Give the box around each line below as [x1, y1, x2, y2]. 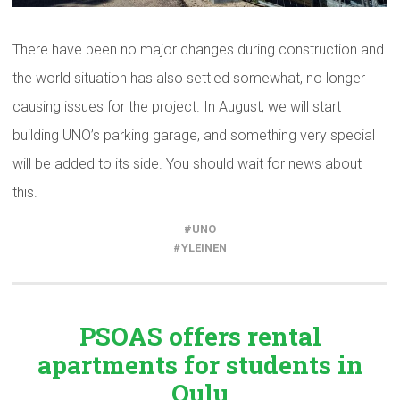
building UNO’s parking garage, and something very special [12, 126, 375, 144]
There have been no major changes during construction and [12, 40, 384, 58]
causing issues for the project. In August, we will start [12, 97, 341, 115]
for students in [177, 347, 363, 381]
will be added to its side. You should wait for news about [12, 154, 362, 172]
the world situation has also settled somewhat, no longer [12, 69, 365, 87]
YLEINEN [181, 240, 227, 254]
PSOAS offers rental [79, 319, 321, 353]
